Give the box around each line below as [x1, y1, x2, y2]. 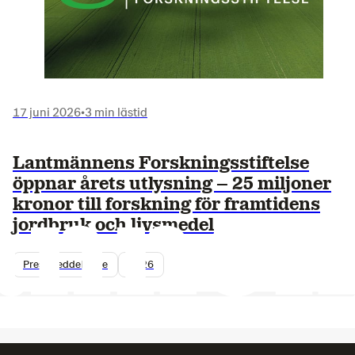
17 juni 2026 [13, 103, 81, 119]
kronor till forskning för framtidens [13, 194, 320, 214]
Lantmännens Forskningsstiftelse [13, 153, 309, 173]
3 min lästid [85, 103, 147, 119]
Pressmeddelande [23, 257, 108, 271]
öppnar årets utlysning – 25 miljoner [13, 174, 331, 193]
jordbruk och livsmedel [13, 215, 214, 235]
